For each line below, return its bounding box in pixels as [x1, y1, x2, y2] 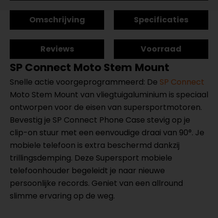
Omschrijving [29, 14, 85, 25]
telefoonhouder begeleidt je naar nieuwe [10, 165, 165, 176]
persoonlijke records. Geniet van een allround [10, 178, 183, 189]
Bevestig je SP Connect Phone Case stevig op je [10, 114, 190, 126]
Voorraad [141, 43, 182, 54]
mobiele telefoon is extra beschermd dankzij [10, 140, 180, 151]
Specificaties [134, 14, 188, 25]
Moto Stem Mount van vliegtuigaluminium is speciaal [10, 89, 208, 100]
